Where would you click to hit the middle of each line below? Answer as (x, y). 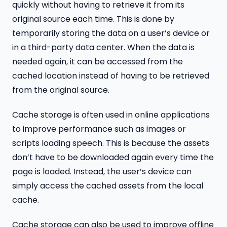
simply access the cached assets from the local (108, 186)
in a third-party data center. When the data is (103, 48)
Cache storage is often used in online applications (111, 115)
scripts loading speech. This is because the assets (111, 143)
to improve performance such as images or (99, 129)
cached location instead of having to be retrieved (111, 76)
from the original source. (61, 90)
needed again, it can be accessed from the (98, 62)
